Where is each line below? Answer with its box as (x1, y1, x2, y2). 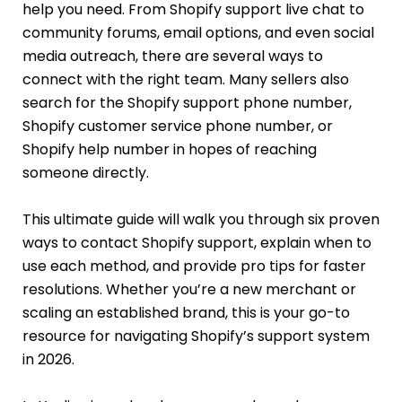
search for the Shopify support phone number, (22, 92, 352, 114)
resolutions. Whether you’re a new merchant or (22, 279, 356, 301)
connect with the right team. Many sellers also (22, 69, 349, 91)
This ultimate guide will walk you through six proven (22, 209, 380, 231)
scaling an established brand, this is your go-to (22, 302, 350, 324)
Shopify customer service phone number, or (22, 116, 333, 137)
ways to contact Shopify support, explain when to (22, 232, 371, 254)
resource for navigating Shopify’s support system (22, 326, 370, 347)
